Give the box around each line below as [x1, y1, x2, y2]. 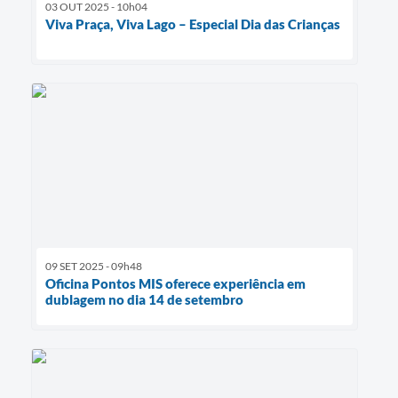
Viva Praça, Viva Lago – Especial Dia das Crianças [45, 16, 340, 33]
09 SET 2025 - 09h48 [45, 259, 142, 273]
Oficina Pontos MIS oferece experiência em [45, 275, 306, 291]
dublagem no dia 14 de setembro [45, 291, 243, 307]
